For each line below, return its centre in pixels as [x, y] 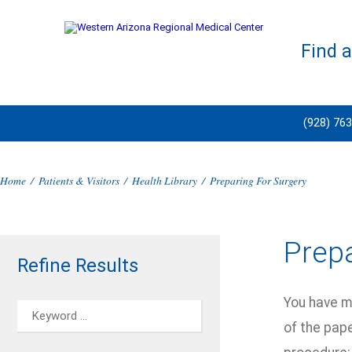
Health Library [165, 180]
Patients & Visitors [79, 180]
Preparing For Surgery [258, 180]
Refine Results [78, 266]
